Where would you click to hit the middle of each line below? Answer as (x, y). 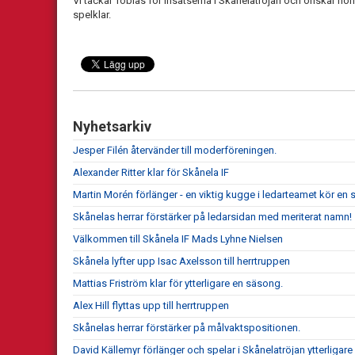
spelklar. (92, 14)
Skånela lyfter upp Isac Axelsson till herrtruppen (181, 261)
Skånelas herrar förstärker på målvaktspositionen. (187, 327)
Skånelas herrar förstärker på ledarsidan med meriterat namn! (212, 216)
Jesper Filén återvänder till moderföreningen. (175, 150)
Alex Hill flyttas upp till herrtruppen (151, 305)
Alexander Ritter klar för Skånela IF (151, 172)
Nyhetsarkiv (112, 126)
